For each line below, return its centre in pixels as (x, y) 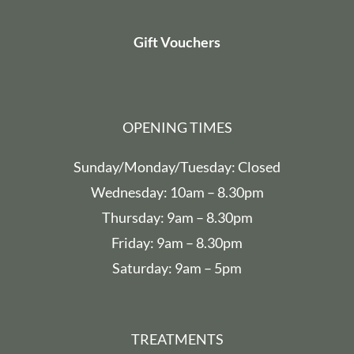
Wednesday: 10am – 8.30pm (177, 192)
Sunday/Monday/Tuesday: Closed (177, 166)
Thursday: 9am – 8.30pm (177, 217)
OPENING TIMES (177, 127)
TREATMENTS (177, 339)
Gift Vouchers (177, 41)
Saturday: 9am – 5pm (177, 267)
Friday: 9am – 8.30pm (177, 242)
